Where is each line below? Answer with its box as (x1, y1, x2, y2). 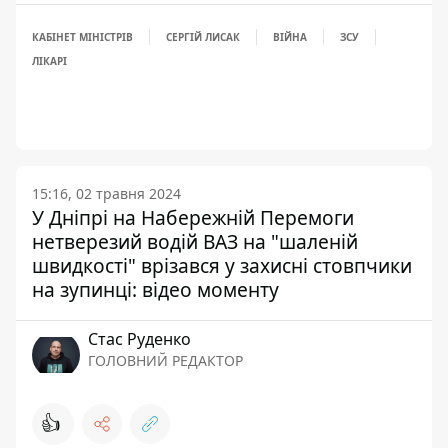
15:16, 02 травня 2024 (32, 184, 181, 203)
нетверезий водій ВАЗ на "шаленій (32, 228, 358, 255)
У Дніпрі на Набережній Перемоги (32, 204, 354, 231)
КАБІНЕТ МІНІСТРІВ (32, 30, 133, 44)
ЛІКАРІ (32, 54, 67, 68)
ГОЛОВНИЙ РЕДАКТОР (88, 351, 243, 370)
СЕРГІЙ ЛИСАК (166, 30, 240, 44)
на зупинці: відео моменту (32, 276, 279, 303)
